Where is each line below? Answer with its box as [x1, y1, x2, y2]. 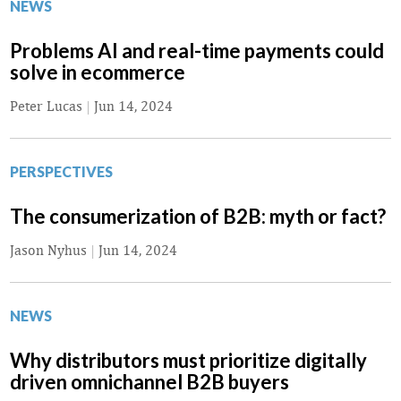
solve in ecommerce [10, 60, 185, 85]
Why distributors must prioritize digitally [10, 348, 367, 373]
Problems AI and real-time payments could [10, 38, 384, 64]
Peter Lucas [10, 98, 82, 115]
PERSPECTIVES [10, 163, 113, 181]
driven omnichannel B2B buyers [10, 370, 289, 395]
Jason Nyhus [10, 242, 87, 260]
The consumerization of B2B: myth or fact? [10, 204, 386, 229]
